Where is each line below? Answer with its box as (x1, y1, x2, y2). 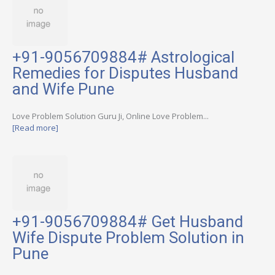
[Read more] (12, 122, 58, 133)
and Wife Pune (12, 79, 114, 98)
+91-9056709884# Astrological (12, 47, 234, 66)
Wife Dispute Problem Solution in (12, 228, 244, 247)
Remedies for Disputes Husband (12, 63, 238, 82)
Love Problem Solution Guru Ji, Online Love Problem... (12, 110, 209, 122)
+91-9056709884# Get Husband (12, 212, 243, 231)
